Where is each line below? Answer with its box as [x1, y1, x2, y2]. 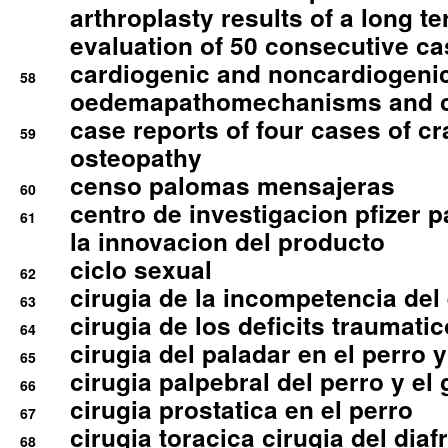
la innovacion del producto [70, 224, 385, 259]
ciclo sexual [70, 252, 212, 287]
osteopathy [70, 140, 202, 175]
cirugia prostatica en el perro [70, 392, 413, 427]
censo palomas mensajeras [70, 168, 395, 203]
